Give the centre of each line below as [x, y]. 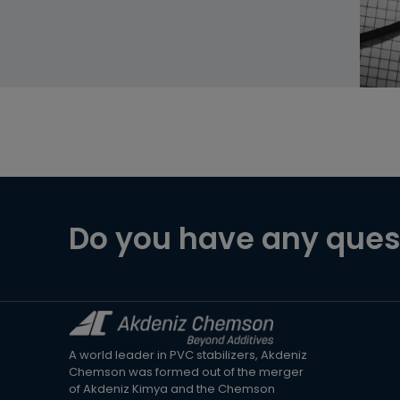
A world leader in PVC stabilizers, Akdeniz [188, 355]
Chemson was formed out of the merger [187, 372]
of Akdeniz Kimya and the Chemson [172, 389]
